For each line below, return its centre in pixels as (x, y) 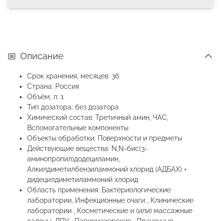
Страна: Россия (53, 87)
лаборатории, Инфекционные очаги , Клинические (110, 201)
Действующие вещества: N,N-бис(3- (87, 149)
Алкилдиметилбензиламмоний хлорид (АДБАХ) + (107, 169)
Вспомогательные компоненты (78, 128)
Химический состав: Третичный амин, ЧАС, (98, 118)
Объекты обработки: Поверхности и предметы (105, 138)
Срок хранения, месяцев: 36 (73, 76)
